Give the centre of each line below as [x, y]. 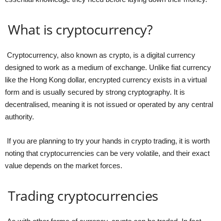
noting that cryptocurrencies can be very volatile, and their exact [107, 153]
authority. [19, 116]
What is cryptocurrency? [79, 29]
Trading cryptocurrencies [82, 195]
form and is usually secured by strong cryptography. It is [95, 92]
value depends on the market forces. [64, 165]
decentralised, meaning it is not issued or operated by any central [109, 104]
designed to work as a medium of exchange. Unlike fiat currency [108, 67]
